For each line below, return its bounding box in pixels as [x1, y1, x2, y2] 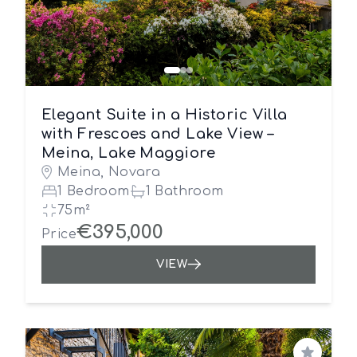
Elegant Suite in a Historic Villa [41, 107, 288, 123]
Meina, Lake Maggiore [41, 145, 215, 161]
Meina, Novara [57, 165, 161, 179]
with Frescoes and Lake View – [41, 126, 274, 142]
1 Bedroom [57, 184, 130, 198]
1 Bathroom [145, 184, 224, 198]
